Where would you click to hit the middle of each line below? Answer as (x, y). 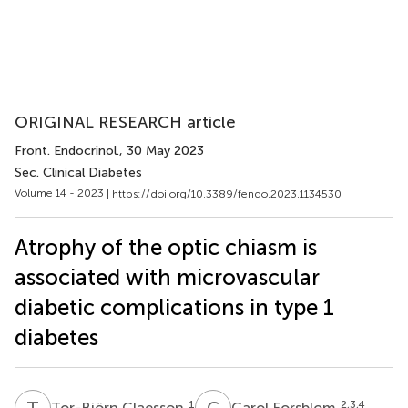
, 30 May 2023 (162, 151)
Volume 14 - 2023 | (63, 193)
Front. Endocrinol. (67, 151)
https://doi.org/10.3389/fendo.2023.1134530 (227, 194)
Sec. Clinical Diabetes (78, 173)
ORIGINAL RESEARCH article (125, 122)
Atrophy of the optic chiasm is (166, 247)
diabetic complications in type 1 (174, 307)
